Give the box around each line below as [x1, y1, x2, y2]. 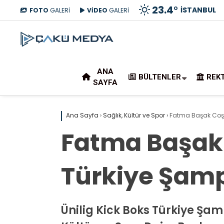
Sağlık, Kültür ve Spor [103, 111, 165, 119]
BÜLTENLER [138, 72, 181, 81]
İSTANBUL [180, 4, 216, 15]
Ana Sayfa [66, 111, 98, 119]
